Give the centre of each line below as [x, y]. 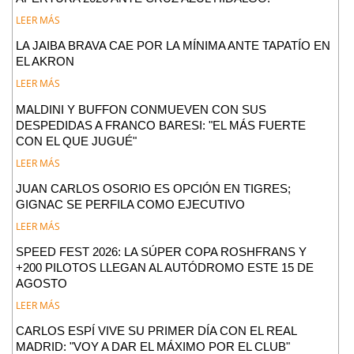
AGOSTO [42, 283]
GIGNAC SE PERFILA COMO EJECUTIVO [131, 204]
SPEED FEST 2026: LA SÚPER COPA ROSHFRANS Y [162, 251]
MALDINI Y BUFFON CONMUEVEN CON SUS [141, 109]
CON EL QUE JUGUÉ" [77, 141]
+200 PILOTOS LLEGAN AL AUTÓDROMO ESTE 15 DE [165, 267]
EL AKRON [45, 62]
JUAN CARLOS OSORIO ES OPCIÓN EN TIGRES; [154, 188]
